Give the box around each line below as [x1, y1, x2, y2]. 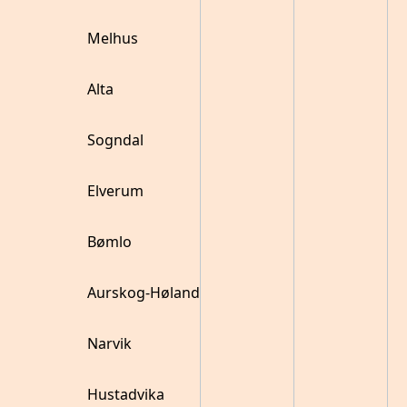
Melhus [87, 28, 138, 48]
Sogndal [87, 130, 144, 150]
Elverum [87, 181, 144, 201]
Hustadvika [87, 384, 164, 404]
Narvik [87, 333, 132, 353]
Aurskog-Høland [87, 283, 200, 303]
